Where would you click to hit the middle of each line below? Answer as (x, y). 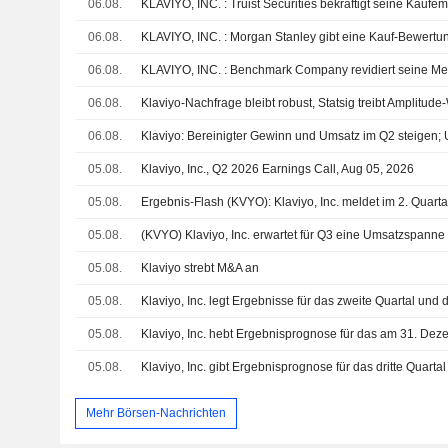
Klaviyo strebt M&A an (200, 268)
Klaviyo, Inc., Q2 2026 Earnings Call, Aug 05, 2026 (278, 169)
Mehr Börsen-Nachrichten (155, 412)
